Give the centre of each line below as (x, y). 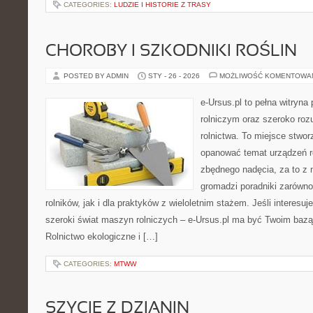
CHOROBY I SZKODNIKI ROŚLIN (171, 52)
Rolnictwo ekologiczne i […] (102, 236)
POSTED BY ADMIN (97, 76)
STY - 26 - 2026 (174, 76)
